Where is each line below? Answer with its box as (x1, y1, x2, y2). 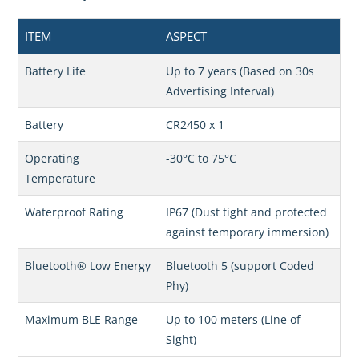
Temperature (25, 171, 96, 187)
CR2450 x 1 (166, 117, 225, 133)
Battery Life (25, 63, 87, 79)
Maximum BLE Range (25, 312, 139, 328)
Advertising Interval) (166, 83, 275, 99)
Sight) (166, 332, 197, 348)
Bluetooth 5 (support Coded (166, 258, 315, 274)
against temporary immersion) (166, 224, 329, 240)
